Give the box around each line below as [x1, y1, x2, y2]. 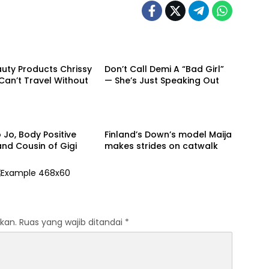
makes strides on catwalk [104, 139, 218, 152]
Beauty [113, 40, 136, 50]
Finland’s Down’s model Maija [104, 128, 232, 141]
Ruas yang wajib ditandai [19, 216, 125, 229]
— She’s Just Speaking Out [104, 74, 219, 86]
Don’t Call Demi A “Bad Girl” [104, 62, 224, 75]
